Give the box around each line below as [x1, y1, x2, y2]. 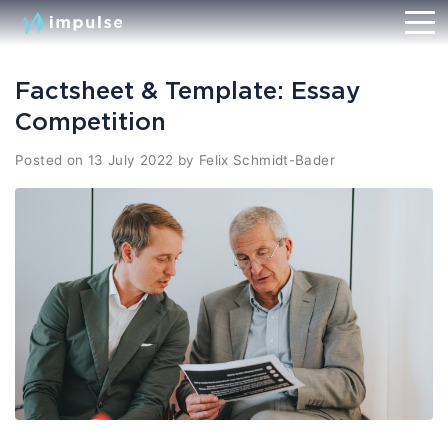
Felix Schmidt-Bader [198, 152, 335, 169]
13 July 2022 [87, 152, 174, 169]
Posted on [15, 152, 88, 169]
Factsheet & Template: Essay [15, 77, 360, 103]
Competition [15, 108, 166, 134]
